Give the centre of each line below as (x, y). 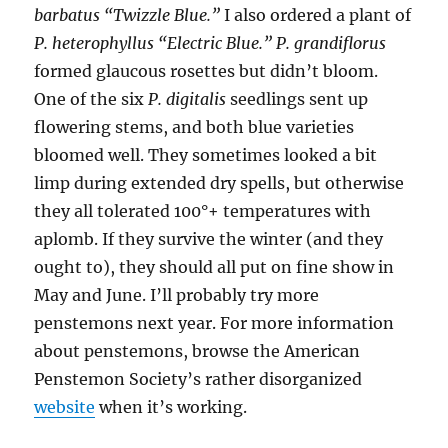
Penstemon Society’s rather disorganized (198, 379)
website (65, 407)
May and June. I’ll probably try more (177, 295)
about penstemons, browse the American (197, 351)
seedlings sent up (297, 99)
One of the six (91, 99)
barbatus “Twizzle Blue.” (127, 15)
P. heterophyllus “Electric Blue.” (153, 43)
